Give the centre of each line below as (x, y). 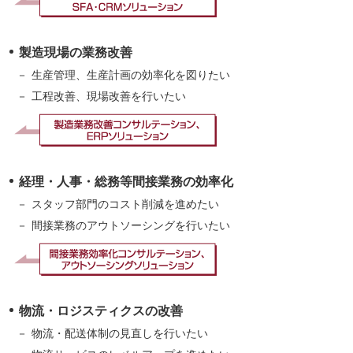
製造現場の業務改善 (76, 53)
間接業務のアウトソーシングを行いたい (130, 226)
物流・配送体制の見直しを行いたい (119, 334)
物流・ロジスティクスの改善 (101, 311)
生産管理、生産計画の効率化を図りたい (130, 75)
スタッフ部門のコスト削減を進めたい (125, 204)
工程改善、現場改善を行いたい (108, 97)
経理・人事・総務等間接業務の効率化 (126, 182)
